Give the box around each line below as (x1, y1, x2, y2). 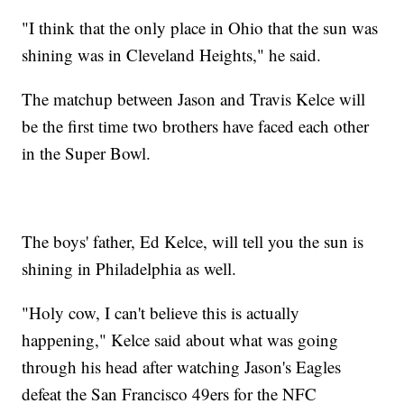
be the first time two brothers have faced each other (22, 115, 370, 138)
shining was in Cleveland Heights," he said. (22, 43, 322, 67)
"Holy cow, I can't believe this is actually (22, 301, 300, 325)
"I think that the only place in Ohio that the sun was (22, 16, 379, 40)
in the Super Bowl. (22, 142, 151, 165)
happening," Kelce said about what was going (22, 328, 339, 352)
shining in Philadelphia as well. (22, 257, 237, 280)
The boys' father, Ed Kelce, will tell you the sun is (22, 230, 364, 253)
